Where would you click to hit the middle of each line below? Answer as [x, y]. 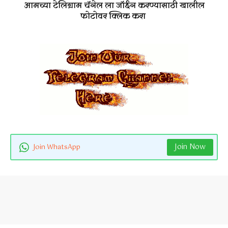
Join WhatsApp [57, 147]
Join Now [190, 147]
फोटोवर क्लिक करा [114, 17]
